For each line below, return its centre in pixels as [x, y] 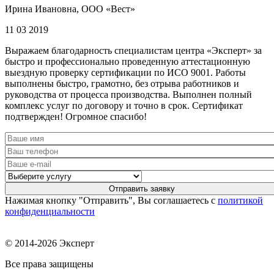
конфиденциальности [50, 212]
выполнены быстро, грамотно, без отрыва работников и [122, 84]
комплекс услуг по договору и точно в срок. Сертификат [124, 106]
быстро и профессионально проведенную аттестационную [128, 62]
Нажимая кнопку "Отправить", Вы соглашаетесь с [111, 201]
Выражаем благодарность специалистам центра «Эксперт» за [133, 51]
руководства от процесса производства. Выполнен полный [128, 95]
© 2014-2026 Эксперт [50, 243]
